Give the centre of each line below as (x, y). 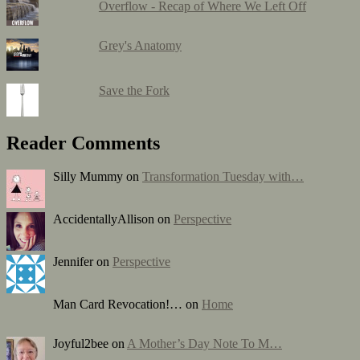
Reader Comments (83, 143)
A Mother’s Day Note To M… (205, 344)
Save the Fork (134, 91)
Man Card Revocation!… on (127, 305)
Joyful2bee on (90, 344)
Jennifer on (83, 262)
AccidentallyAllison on (113, 219)
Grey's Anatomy (140, 46)
